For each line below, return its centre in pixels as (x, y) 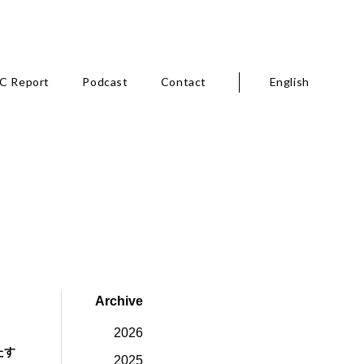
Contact (184, 81)
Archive (119, 301)
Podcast (105, 81)
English (289, 81)
